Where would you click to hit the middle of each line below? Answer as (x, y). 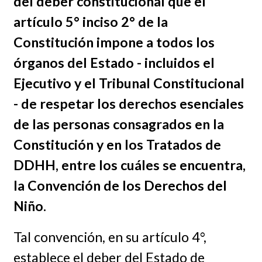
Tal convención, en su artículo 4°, (110, 237)
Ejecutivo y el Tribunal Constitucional (129, 83)
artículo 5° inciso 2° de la (90, 22)
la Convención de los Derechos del (120, 186)
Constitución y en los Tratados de (117, 145)
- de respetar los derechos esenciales (128, 104)
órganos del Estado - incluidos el (114, 63)
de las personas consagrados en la (118, 124)
